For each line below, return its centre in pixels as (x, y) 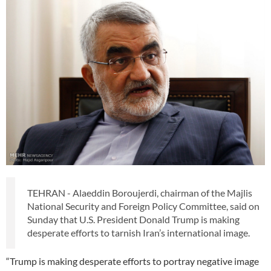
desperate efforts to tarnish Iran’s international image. (139, 233)
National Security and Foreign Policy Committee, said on (143, 206)
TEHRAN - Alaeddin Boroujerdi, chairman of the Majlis (140, 193)
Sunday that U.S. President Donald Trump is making (133, 220)
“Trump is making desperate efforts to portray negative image (132, 261)
